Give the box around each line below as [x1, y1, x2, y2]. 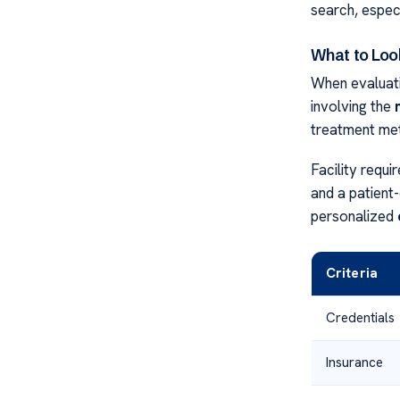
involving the [310, 96, 395, 117]
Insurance [325, 353, 383, 371]
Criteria [325, 263, 378, 282]
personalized [310, 205, 397, 226]
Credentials [325, 308, 395, 327]
